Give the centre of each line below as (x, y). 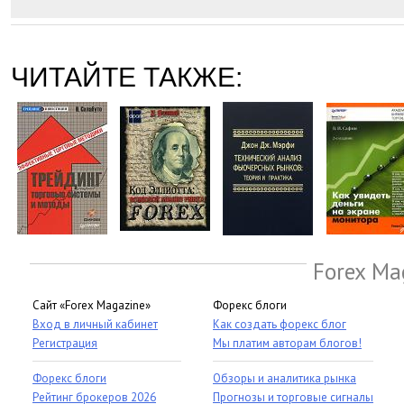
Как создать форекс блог (280, 324)
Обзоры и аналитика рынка (285, 378)
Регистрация (65, 343)
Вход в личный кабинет (95, 324)
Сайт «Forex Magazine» (92, 305)
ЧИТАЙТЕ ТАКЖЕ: (126, 77)
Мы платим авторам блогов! (287, 343)
